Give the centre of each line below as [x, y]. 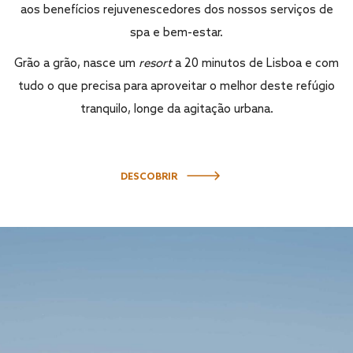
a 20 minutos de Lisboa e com [255, 63]
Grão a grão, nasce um [76, 63]
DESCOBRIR [149, 177]
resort [155, 63]
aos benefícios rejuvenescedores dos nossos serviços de [176, 10]
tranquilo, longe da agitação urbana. [176, 109]
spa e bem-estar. [176, 33]
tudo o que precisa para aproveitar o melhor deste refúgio [176, 86]
